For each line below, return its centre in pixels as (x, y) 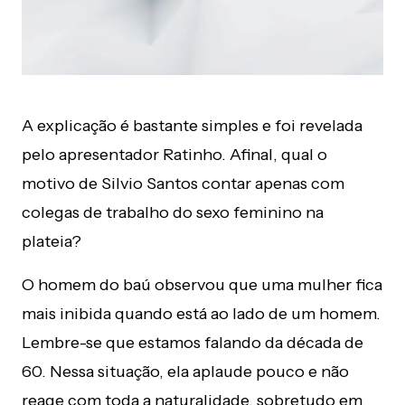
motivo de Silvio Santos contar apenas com (183, 183)
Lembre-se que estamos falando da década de (193, 342)
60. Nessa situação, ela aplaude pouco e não (185, 371)
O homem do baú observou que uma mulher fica (202, 284)
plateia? (52, 241)
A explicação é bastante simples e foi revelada (192, 125)
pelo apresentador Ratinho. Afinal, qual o (174, 154)
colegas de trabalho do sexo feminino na (173, 212)
